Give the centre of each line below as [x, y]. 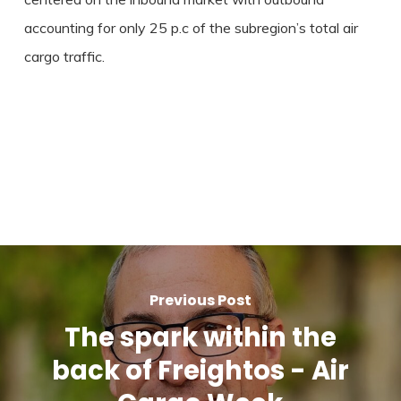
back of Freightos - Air [200, 370]
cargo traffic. [64, 56]
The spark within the [200, 337]
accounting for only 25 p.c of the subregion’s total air [191, 28]
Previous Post [200, 300]
